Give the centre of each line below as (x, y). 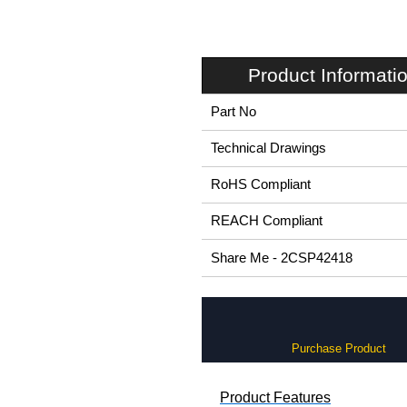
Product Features (275, 397)
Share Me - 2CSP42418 (282, 258)
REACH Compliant (267, 221)
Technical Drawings (268, 148)
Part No (233, 112)
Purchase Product (338, 348)
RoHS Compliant (261, 184)
